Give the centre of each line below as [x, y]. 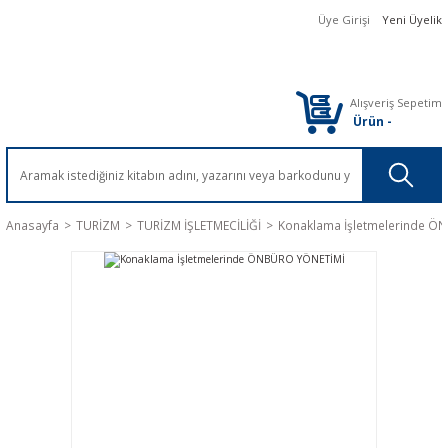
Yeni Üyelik [412, 19]
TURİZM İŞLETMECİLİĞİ [199, 225]
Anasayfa [32, 225]
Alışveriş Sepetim [396, 102]
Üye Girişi [344, 19]
